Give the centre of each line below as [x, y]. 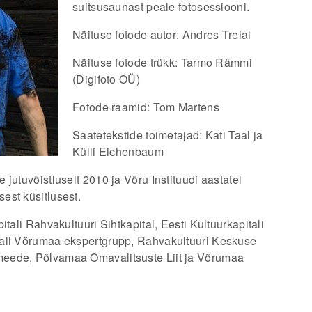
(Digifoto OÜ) [106, 79]
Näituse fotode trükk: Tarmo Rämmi [162, 62]
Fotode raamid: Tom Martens [146, 107]
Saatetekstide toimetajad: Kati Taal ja [168, 135]
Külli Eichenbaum [118, 151]
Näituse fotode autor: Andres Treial [162, 34]
